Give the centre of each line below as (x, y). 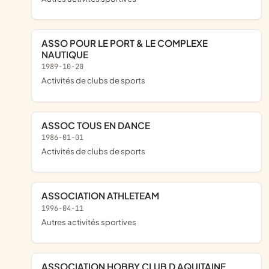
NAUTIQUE (65, 54)
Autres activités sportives (92, 222)
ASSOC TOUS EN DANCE (99, 125)
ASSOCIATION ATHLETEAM (104, 196)
